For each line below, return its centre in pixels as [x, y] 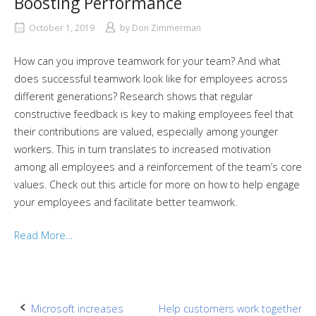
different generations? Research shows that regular [133, 97]
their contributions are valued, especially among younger [146, 132]
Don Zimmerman [166, 28]
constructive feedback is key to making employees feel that [154, 114]
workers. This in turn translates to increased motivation [142, 150]
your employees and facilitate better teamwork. [126, 202]
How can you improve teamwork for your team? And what [147, 61]
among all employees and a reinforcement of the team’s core [158, 167]
